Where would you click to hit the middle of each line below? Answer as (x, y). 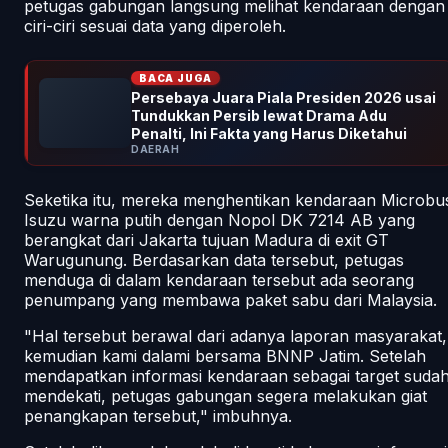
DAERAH (155, 148)
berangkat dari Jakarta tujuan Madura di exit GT (206, 239)
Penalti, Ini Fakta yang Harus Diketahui (269, 133)
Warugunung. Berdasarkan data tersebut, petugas (214, 259)
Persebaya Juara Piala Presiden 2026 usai (283, 97)
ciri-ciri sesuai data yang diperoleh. (155, 25)
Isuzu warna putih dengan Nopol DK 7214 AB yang (219, 219)
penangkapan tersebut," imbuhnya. (158, 415)
